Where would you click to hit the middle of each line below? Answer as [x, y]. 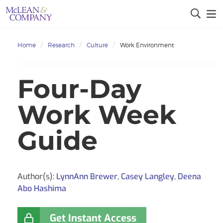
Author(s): [37, 176]
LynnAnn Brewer [87, 176]
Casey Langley [148, 176]
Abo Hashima [42, 188]
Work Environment [147, 45]
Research [61, 45]
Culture [97, 45]
